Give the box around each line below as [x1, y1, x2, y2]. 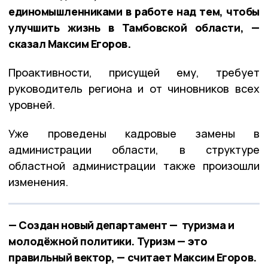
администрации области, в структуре [8, 142, 260, 157]
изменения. [8, 174, 68, 189]
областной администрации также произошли [8, 158, 260, 173]
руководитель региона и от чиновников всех [8, 81, 260, 96]
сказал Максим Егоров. [8, 36, 131, 51]
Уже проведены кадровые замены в [8, 126, 260, 141]
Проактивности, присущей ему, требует [8, 65, 260, 80]
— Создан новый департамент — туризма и [8, 217, 234, 232]
